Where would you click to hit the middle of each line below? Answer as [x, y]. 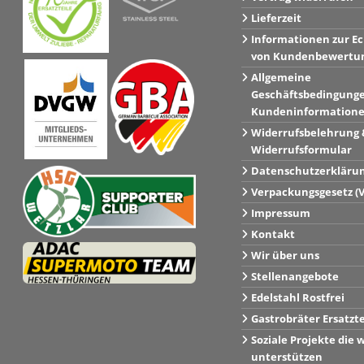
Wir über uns [285, 256]
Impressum [280, 213]
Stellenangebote [295, 277]
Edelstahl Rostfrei [297, 298]
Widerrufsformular [301, 150]
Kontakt [273, 234]
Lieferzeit [276, 18]
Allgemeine [281, 78]
